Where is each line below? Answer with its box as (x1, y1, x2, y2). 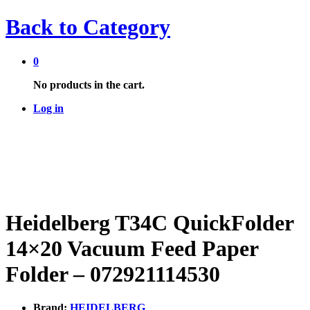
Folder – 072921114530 (6, 261, 220, 286)
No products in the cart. (33, 78, 145, 91)
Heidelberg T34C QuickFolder (6, 210, 293, 235)
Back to (6, 15, 77, 40)
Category (77, 15, 170, 40)
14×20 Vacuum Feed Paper (6, 235, 258, 261)
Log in (33, 102, 64, 114)
